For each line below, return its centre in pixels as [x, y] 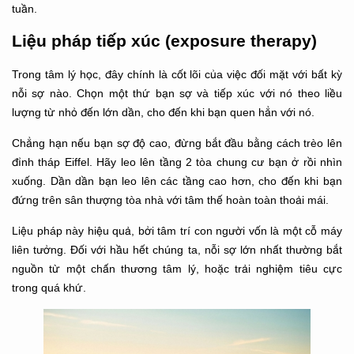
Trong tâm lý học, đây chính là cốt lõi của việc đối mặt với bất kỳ [177, 74]
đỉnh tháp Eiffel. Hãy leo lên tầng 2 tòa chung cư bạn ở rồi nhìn [177, 162]
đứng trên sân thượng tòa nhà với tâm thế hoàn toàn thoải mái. [170, 200]
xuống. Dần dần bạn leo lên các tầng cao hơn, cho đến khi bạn [177, 181]
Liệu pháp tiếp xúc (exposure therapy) [164, 41]
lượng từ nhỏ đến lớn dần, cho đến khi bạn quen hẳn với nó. [163, 112]
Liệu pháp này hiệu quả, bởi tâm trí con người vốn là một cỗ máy [177, 230]
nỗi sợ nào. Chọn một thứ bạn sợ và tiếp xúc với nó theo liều [177, 93]
